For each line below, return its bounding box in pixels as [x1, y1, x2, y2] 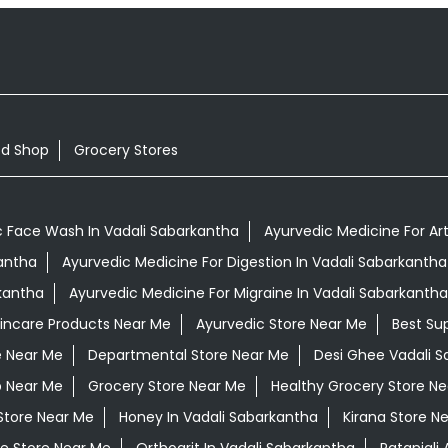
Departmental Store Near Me [87, 345, 289, 366]
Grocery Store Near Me [87, 376, 246, 397]
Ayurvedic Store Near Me [195, 314, 367, 335]
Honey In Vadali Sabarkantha [118, 407, 318, 428]
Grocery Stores [73, 139, 178, 160]
